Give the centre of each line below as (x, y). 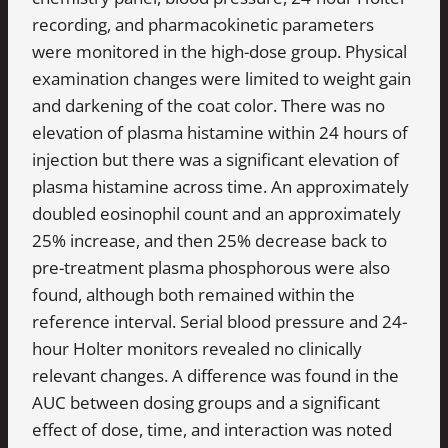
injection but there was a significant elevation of (215, 159)
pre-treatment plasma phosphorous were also (211, 267)
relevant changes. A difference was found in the (215, 375)
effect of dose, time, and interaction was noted (212, 429)
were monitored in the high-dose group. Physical (219, 51)
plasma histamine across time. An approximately (220, 186)
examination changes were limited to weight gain (221, 78)
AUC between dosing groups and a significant (206, 402)
